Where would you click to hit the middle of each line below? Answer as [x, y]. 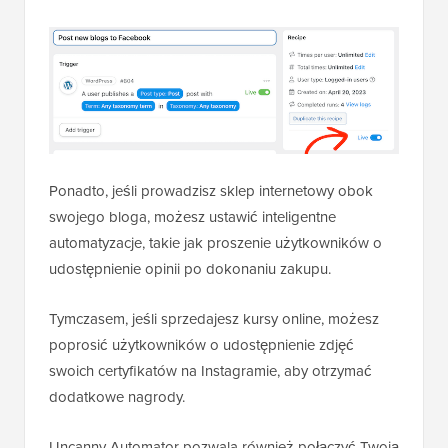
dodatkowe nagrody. [117, 397]
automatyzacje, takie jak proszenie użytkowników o [215, 243]
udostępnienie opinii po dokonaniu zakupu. [190, 269]
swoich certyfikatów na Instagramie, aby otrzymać [210, 371]
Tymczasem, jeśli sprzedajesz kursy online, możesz [214, 319]
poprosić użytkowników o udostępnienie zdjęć [201, 345]
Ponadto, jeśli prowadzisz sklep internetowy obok [211, 191]
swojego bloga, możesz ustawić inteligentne [192, 217]
